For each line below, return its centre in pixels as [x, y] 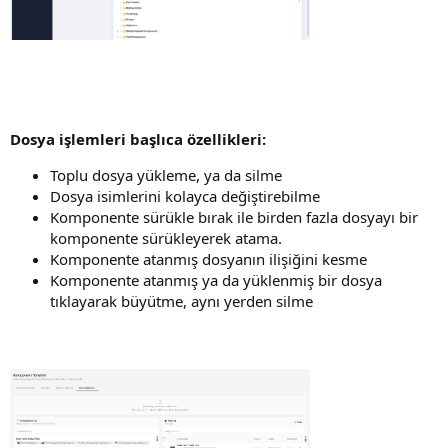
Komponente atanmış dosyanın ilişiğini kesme [208, 258]
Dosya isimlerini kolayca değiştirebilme [185, 195]
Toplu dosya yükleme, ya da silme [166, 174]
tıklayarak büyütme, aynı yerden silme [181, 300]
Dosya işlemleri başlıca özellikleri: [138, 138]
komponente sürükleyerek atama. [166, 237]
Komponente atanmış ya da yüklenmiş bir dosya [216, 279]
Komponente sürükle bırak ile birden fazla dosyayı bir [234, 216]
